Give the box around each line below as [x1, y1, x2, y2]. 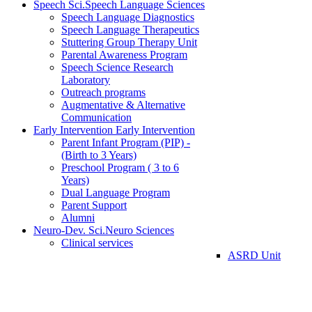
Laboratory [61, 74, 110, 86]
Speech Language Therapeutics [61, 24, 199, 36]
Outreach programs [61, 86, 146, 99]
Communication [61, 111, 132, 124]
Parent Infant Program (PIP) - [61, 136, 190, 149]
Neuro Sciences [105, 224, 174, 237]
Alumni [61, 212, 95, 224]
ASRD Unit [228, 249, 281, 262]
